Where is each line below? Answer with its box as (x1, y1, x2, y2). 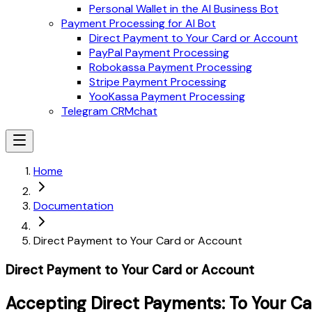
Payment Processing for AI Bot (61, 16, 216, 31)
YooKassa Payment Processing (89, 89, 245, 104)
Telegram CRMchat (61, 104, 157, 118)
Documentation (33, 198, 114, 213)
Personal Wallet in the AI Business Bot (89, 1, 279, 16)
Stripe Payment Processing (89, 75, 226, 89)
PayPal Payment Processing (89, 45, 229, 60)
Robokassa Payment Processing (89, 60, 252, 75)
